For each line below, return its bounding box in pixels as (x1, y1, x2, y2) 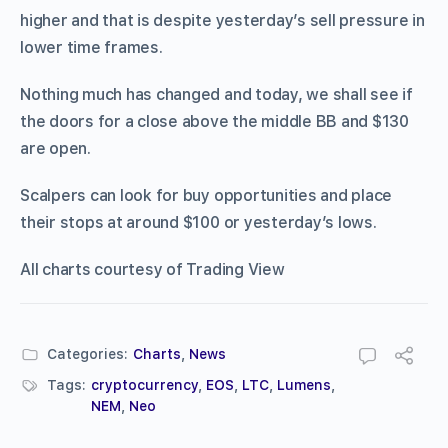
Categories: (47, 345, 128, 362)
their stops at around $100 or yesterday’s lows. (20, 212, 377, 232)
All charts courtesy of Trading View (20, 259, 285, 279)
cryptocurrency (91, 376, 198, 393)
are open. (20, 138, 91, 158)
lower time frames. (20, 37, 163, 57)
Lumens (277, 376, 331, 393)
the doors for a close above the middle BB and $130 (20, 111, 410, 131)
